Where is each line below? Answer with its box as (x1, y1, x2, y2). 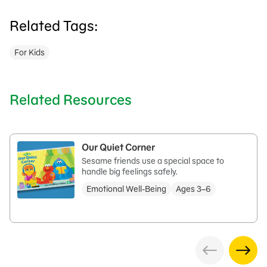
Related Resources (10, 91, 132, 109)
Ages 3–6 (176, 184, 211, 194)
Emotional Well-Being (86, 184, 166, 194)
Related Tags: (10, 17, 97, 35)
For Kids (14, 47, 45, 58)
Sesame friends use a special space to (82, 156, 224, 166)
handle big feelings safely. (82, 166, 178, 177)
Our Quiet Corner (82, 141, 155, 153)
